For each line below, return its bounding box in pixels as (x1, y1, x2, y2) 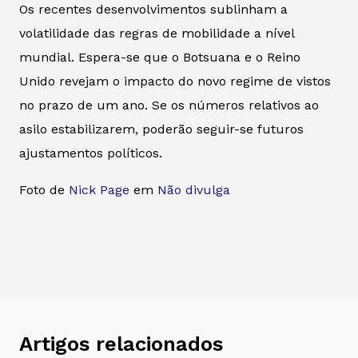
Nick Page (69, 181, 129, 197)
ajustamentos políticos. (19, 145, 162, 161)
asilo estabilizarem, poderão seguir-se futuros (19, 121, 304, 137)
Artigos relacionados (19, 331, 223, 356)
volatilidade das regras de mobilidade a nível (19, 25, 294, 41)
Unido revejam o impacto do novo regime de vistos (19, 73, 331, 89)
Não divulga (157, 181, 230, 197)
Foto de (19, 181, 69, 197)
